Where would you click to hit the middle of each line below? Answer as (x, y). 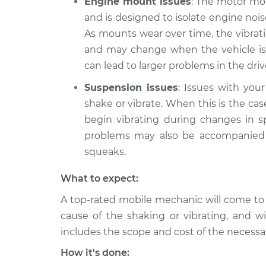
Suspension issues (132, 88)
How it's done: (95, 253)
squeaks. (105, 152)
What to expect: (99, 178)
